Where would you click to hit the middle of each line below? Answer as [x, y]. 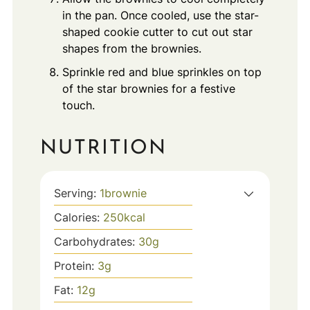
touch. [78, 105]
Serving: [76, 193]
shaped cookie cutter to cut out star [157, 31]
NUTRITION [103, 149]
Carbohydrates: [96, 242]
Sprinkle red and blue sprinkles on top [162, 72]
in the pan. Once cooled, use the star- [160, 15]
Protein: [75, 266]
